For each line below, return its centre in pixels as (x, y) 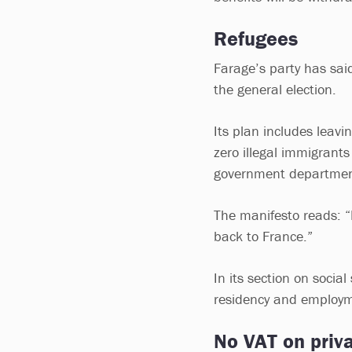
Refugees (256, 38)
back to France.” (263, 236)
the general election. (277, 89)
